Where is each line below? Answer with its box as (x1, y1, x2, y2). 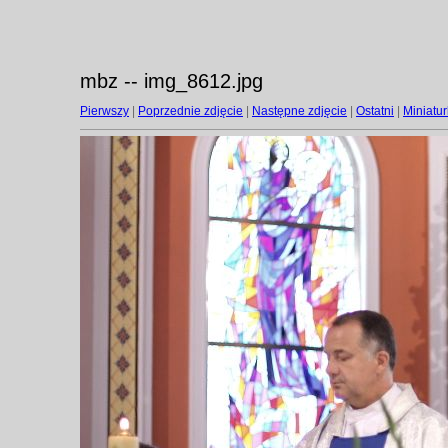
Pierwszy (80, 104, 129, 118)
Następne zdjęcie (252, 104, 347, 118)
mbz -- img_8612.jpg (80, 70, 263, 92)
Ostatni (356, 104, 394, 118)
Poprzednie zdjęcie (138, 104, 243, 118)
